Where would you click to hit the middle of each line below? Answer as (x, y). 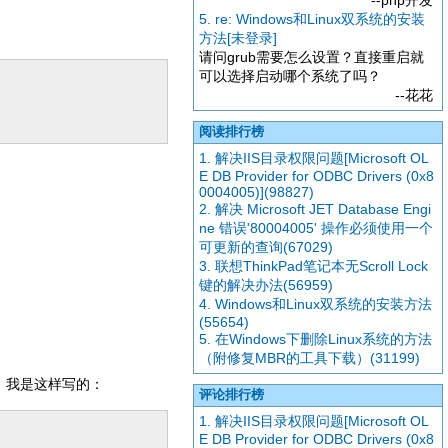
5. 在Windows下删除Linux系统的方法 (315, 339)
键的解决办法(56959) (266, 285)
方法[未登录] (238, 38)
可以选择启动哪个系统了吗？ (290, 76)
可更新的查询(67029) (266, 247)
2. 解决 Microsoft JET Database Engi (315, 209)
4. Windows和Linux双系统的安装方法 (315, 304)
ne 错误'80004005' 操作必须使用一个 (316, 228)
